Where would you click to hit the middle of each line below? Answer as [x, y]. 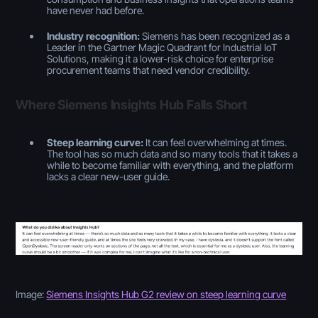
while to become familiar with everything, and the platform [171, 165]
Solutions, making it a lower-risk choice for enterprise [160, 58]
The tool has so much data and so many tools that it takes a [172, 153]
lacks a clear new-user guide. [109, 176]
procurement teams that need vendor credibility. [149, 70]
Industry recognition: [94, 35]
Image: [31, 295]
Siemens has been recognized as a [215, 35]
